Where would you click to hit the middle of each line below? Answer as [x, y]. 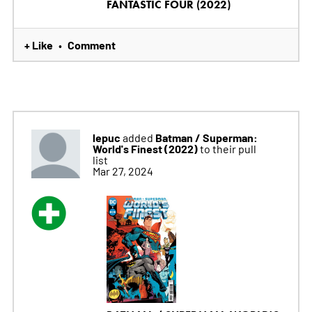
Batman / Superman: [206, 138]
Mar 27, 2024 [123, 171]
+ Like [38, 45]
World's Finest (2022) [146, 149]
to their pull [228, 149]
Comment [91, 45]
